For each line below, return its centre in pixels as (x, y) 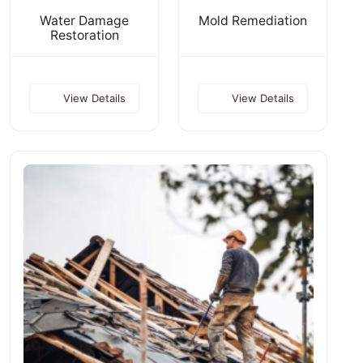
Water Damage (84, 20)
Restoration (84, 35)
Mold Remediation (253, 20)
